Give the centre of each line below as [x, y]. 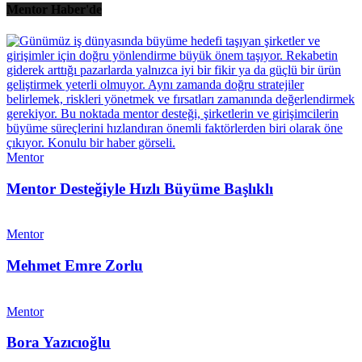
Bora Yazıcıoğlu [59, 343]
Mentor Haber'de [54, 9]
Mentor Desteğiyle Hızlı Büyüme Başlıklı [140, 188]
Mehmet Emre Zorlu [75, 265]
